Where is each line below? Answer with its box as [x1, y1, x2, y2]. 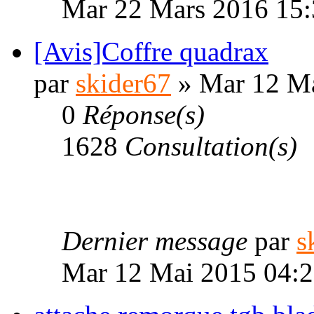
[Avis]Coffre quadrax [34, 36, 268, 67]
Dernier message [62, 226, 254, 257]
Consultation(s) [125, 131, 297, 162]
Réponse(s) [83, 100, 205, 130]
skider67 [76, 68, 171, 99]
